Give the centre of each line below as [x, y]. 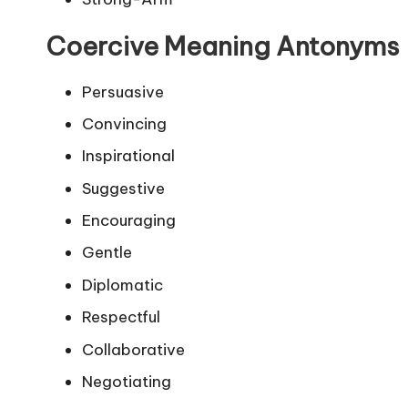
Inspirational [128, 156]
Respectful [121, 317]
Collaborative [133, 349]
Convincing [124, 123]
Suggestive [123, 188]
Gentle [107, 253]
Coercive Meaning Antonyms [222, 46]
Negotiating [127, 382]
